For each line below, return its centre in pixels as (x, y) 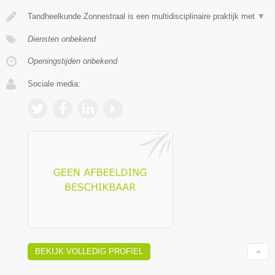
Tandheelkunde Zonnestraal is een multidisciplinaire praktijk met (142, 16)
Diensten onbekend (62, 39)
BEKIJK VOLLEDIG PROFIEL (89, 251)
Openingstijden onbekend (72, 61)
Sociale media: (54, 83)
